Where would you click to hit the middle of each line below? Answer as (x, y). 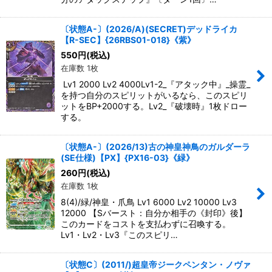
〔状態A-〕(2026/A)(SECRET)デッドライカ (149, 29)
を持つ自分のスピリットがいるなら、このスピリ (154, 95)
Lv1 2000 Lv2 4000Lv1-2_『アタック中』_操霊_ (155, 84)
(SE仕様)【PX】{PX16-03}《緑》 (127, 158)
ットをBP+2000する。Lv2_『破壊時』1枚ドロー (154, 106)
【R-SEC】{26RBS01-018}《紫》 (128, 40)
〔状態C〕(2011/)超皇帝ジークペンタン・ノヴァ (156, 264)
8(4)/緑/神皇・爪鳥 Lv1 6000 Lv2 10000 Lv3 (149, 202)
